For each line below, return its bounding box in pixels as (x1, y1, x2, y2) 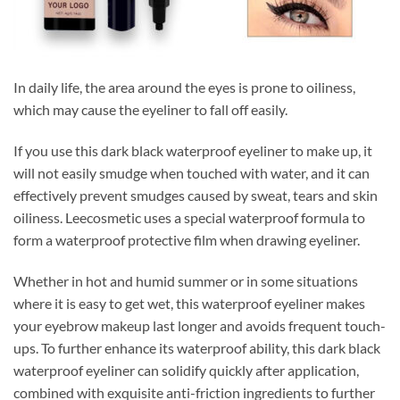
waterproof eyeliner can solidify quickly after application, (13, 361, 359, 379)
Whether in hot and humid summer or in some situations (13, 271, 358, 289)
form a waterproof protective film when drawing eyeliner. (13, 230, 360, 248)
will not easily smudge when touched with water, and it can (13, 163, 370, 181)
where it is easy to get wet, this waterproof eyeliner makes (13, 294, 365, 312)
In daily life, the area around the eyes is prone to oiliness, (13, 79, 355, 96)
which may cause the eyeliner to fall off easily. (13, 101, 287, 119)
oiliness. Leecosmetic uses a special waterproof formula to (13, 208, 365, 226)
